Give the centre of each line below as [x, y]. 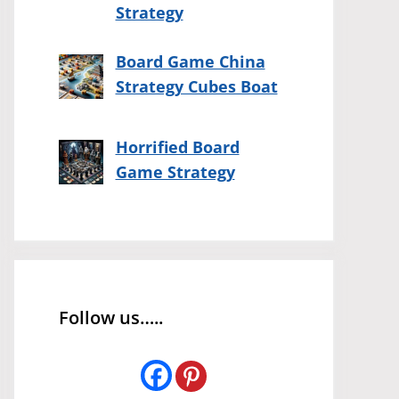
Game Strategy [175, 172]
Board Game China [190, 62]
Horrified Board [177, 147]
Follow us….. [111, 318]
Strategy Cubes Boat [196, 87]
